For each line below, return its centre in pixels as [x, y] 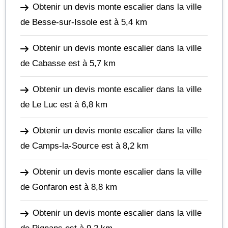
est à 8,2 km [124, 146]
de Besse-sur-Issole [59, 22]
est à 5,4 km [122, 22]
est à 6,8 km [82, 105]
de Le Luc [39, 105]
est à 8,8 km [92, 187]
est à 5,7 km [91, 63]
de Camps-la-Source [60, 146]
